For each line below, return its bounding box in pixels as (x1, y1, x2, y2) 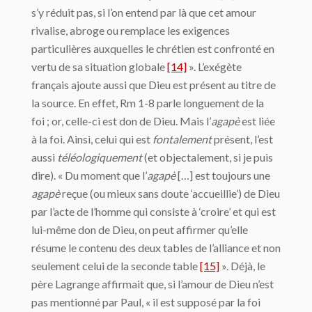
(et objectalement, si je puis (142, 150, 273, 164)
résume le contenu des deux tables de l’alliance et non (31, 241, 281, 254)
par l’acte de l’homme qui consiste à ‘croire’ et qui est (31, 205, 276, 218)
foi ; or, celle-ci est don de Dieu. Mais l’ (31, 114, 211, 127)
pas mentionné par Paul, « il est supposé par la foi (31, 295, 260, 309)
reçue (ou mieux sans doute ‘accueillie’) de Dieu (60, 187, 280, 200)
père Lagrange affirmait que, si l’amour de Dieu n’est (31, 277, 274, 290)
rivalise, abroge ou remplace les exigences (31, 24, 230, 37)
